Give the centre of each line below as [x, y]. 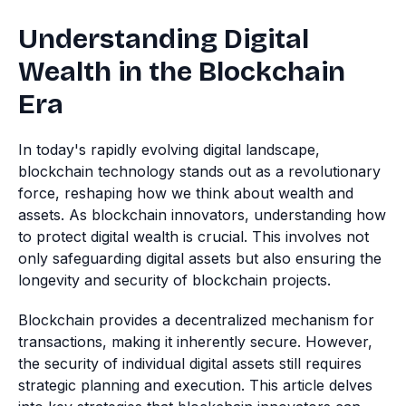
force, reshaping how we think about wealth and [186, 193]
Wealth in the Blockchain [182, 72]
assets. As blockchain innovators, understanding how [202, 215]
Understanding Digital [164, 39]
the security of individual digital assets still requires [190, 363]
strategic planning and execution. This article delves [195, 385]
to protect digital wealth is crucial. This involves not [193, 237]
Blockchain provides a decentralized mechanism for [196, 320]
